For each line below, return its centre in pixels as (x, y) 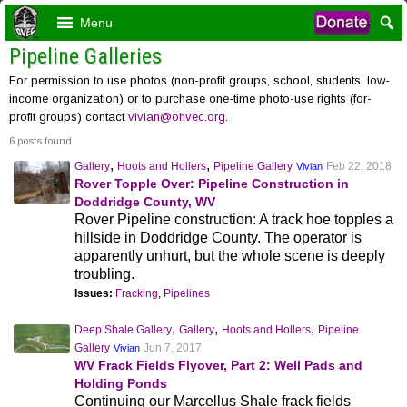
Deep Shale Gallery (124, 330)
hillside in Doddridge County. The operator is (218, 238)
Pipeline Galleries (85, 56)
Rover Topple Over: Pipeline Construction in (212, 184)
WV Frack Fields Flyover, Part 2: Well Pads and (219, 365)
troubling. (105, 274)
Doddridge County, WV (145, 202)
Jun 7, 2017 (173, 348)
